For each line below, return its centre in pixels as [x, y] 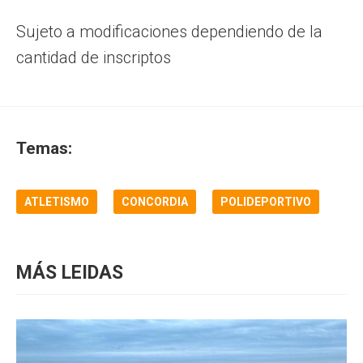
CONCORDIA [155, 201]
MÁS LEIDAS [70, 272]
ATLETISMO [57, 201]
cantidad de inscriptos [94, 57]
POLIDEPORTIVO [266, 201]
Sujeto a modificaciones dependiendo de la [169, 31]
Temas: [44, 148]
